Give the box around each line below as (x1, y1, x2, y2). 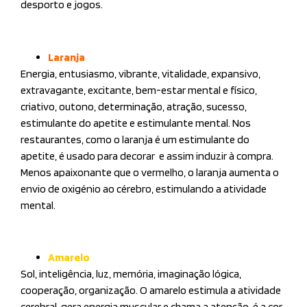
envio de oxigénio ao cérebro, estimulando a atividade (21, 182, 267, 195)
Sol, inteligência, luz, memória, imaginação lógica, (21, 267, 241, 281)
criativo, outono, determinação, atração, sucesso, (21, 99, 247, 113)
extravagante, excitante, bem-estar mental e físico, (21, 83, 257, 97)
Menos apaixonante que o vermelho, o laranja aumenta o (21, 165, 279, 179)
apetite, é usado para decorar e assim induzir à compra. (21, 149, 273, 162)
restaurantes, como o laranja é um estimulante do (21, 132, 249, 146)
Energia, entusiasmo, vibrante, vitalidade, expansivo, (21, 66, 260, 80)
